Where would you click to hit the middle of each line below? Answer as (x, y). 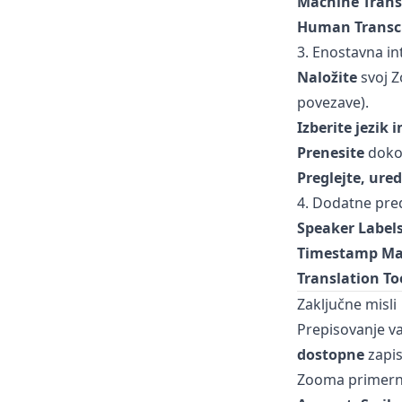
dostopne (330, 354)
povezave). (332, 102)
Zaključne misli (346, 304)
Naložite (327, 77)
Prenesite (330, 153)
